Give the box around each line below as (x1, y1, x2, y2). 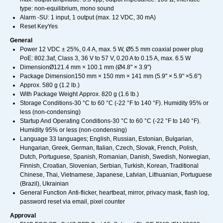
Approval (10, 212, 36, 220)
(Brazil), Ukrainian (20, 180, 69, 188)
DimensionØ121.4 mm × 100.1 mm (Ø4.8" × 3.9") (20, 64, 151, 71)
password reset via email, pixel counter (20, 198, 125, 206)
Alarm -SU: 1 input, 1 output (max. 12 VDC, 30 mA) (20, 14, 156, 21)
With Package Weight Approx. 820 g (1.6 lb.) (20, 91, 139, 98)
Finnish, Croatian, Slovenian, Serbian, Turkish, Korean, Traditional (20, 162, 199, 170)
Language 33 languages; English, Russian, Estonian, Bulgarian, (20, 135, 193, 143)
